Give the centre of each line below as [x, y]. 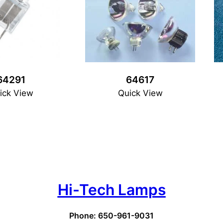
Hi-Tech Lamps [111, 190]
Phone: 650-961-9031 [112, 216]
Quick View [140, 93]
